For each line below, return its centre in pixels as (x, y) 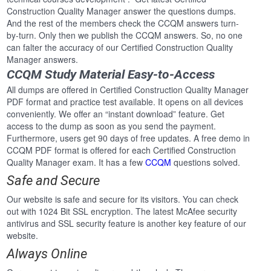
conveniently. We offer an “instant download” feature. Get (116, 114)
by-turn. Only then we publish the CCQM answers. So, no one (125, 35)
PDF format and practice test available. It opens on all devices (125, 102)
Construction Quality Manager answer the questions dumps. (122, 11)
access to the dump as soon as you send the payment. (112, 126)
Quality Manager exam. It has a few (76, 162)
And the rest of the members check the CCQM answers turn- (123, 23)
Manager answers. (43, 60)
